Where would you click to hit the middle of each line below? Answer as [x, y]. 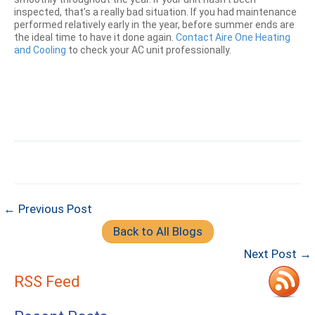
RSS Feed [47, 282]
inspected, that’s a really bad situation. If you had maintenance [155, 12]
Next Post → [278, 254]
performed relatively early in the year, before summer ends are [154, 25]
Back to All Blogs [157, 231]
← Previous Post [48, 209]
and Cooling [40, 50]
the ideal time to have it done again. [95, 37]
